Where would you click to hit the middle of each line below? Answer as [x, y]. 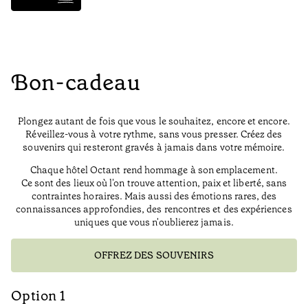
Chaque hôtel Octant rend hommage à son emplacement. [154, 170]
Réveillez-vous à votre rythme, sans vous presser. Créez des [154, 134]
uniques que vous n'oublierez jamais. [154, 222]
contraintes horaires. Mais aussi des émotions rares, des [154, 196]
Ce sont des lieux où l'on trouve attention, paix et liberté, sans [154, 183]
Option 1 [38, 296]
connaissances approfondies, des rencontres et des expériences [154, 209]
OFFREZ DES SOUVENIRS [154, 255]
